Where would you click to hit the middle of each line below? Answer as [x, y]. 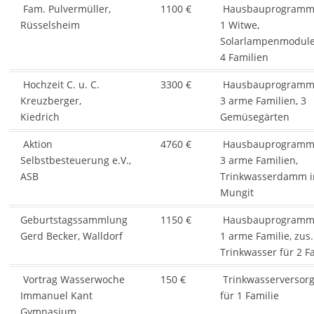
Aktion [36, 144]
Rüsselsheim [50, 25]
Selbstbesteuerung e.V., [75, 161]
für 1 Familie [249, 296]
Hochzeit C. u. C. [60, 85]
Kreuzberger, [50, 101]
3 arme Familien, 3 [263, 101]
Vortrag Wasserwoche [72, 280]
